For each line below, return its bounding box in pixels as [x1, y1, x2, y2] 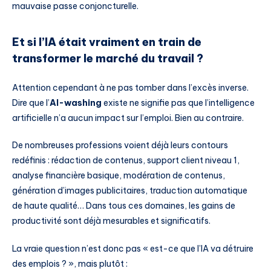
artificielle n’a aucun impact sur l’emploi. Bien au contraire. [12, 112, 244, 123]
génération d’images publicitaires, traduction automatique [12, 185, 247, 197]
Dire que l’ [12, 97, 50, 108]
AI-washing [50, 97, 102, 108]
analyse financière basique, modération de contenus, [12, 170, 225, 181]
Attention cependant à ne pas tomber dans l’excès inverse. [12, 82, 249, 93]
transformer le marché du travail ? [12, 51, 203, 66]
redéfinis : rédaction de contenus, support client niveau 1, [12, 155, 240, 166]
